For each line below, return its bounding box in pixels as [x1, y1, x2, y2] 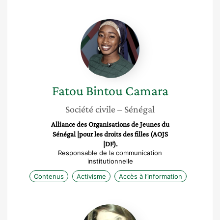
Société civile [65, 104, 115, 114]
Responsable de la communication [58, 149, 162, 157]
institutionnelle [87, 157, 133, 165]
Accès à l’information [119, 172, 182, 180]
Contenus [34, 172, 64, 180]
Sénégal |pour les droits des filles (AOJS [52, 130, 168, 138]
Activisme [77, 172, 106, 180]
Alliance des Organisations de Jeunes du [51, 120, 169, 128]
